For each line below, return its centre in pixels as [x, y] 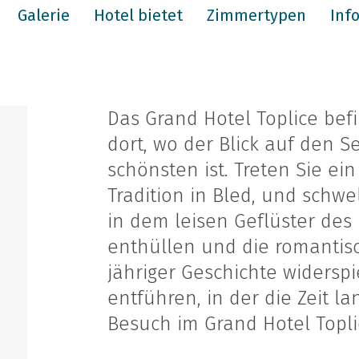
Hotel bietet [138, 15]
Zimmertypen [256, 15]
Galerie [44, 15]
